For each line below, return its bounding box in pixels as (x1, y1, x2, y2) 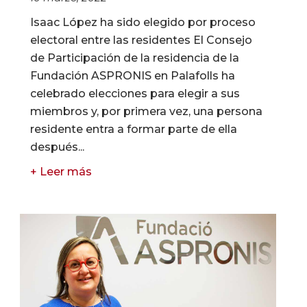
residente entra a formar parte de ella (30, 123, 237, 136)
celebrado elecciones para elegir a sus (30, 87, 240, 101)
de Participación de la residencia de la (30, 51, 239, 65)
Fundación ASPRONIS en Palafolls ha (30, 69, 235, 83)
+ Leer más (30, 165, 92, 179)
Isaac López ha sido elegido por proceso (30, 16, 256, 29)
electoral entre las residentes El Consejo (30, 34, 252, 47)
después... (30, 140, 84, 154)
